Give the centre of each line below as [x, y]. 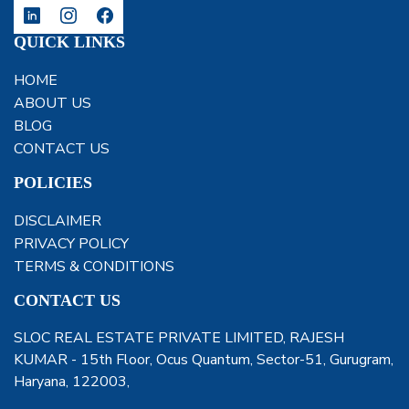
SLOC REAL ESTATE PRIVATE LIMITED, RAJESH [179, 338]
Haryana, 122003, [72, 382]
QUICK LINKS [69, 42]
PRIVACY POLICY [71, 244]
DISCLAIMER [58, 221]
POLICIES [53, 183]
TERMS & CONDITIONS [94, 267]
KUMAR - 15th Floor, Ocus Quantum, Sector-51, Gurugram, [204, 360]
